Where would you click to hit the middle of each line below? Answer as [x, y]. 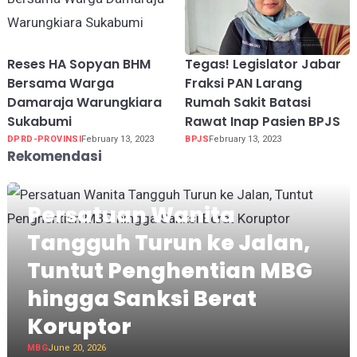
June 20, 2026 [77, 347]
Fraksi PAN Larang [244, 83]
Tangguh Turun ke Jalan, [168, 242]
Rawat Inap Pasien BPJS [263, 121]
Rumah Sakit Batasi [248, 102]
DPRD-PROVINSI [44, 139]
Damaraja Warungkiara [84, 102]
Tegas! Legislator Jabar [263, 64]
